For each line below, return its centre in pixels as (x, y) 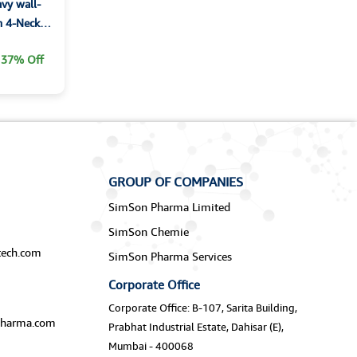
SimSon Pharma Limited (169, 207)
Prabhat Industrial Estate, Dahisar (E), (196, 327)
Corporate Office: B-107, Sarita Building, (202, 308)
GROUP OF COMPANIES (175, 182)
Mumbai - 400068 (151, 346)
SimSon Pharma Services (170, 257)
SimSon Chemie (148, 232)
